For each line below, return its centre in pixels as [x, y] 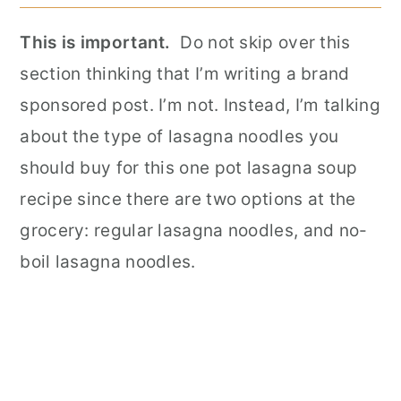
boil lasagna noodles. [108, 261]
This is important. [98, 42]
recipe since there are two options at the [188, 199]
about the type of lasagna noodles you [179, 136]
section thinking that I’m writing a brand [185, 73]
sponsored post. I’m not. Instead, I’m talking [200, 105]
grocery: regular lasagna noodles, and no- [194, 230]
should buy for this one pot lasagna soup [189, 167]
